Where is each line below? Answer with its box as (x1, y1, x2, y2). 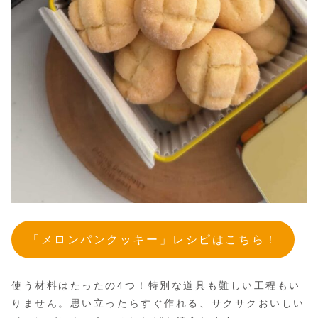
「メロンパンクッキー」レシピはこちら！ (27, 233, 278, 246)
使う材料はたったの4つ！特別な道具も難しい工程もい (11, 279, 301, 291)
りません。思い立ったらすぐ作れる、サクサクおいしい (11, 297, 305, 309)
